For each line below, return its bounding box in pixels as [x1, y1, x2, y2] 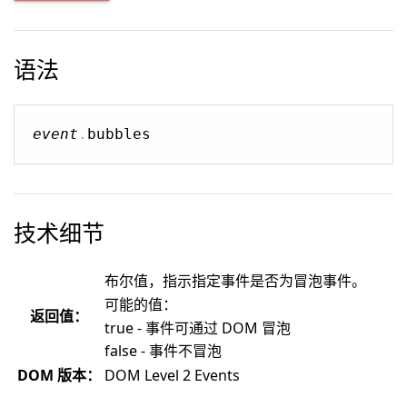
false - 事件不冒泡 [104, 341, 222, 361]
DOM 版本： [17, 365, 101, 385]
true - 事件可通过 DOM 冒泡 [104, 318, 291, 338]
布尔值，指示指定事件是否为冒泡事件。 [104, 271, 366, 291]
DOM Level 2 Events [104, 365, 240, 385]
